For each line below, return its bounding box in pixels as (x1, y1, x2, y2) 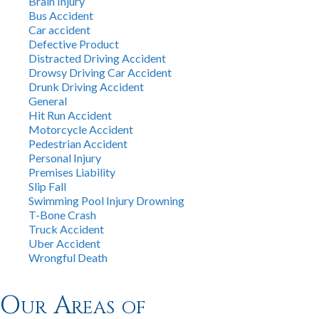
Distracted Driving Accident (28, 51, 166, 66)
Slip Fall (28, 179, 66, 194)
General (28, 94, 67, 108)
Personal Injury (28, 151, 101, 165)
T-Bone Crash (28, 208, 96, 222)
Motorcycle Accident (28, 122, 133, 137)
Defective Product (28, 37, 119, 51)
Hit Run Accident (28, 108, 112, 122)
